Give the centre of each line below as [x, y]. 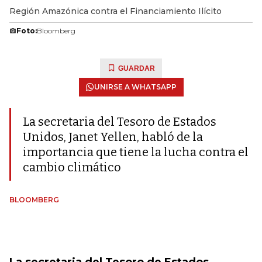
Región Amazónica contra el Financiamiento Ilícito [116, 11]
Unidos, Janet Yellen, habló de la [113, 137]
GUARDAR [137, 68]
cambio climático [72, 167]
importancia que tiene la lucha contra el [136, 152]
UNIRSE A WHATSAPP [135, 87]
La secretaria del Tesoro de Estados [120, 122]
